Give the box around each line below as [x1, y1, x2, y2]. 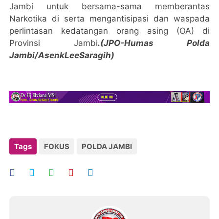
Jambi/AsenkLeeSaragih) [9, 50, 115, 60]
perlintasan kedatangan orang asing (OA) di [9, 25, 210, 36]
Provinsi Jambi [9, 38, 98, 48]
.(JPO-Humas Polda [98, 38, 210, 48]
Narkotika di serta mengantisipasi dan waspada [9, 13, 210, 23]
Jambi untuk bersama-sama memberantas [9, 1, 210, 11]
